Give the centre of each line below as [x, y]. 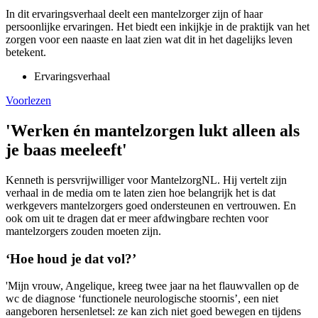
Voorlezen [28, 101]
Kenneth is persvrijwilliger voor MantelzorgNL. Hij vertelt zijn [146, 180]
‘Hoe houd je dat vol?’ [71, 258]
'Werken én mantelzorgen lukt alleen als [153, 130]
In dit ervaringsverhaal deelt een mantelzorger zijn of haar [134, 14]
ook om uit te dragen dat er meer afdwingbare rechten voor [137, 218]
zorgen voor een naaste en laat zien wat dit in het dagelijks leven [149, 40]
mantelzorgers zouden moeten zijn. [83, 231]
